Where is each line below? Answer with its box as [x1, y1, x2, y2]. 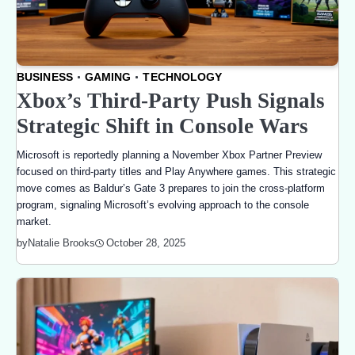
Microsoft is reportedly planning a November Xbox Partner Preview [17, 149, 322, 161]
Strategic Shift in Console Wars [17, 114, 308, 138]
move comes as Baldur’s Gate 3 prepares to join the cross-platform [17, 182, 325, 194]
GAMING [84, 71, 132, 83]
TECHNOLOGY [143, 71, 223, 83]
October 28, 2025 [106, 236, 185, 249]
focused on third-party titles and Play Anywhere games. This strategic [17, 166, 336, 177]
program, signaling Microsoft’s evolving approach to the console [17, 199, 309, 211]
